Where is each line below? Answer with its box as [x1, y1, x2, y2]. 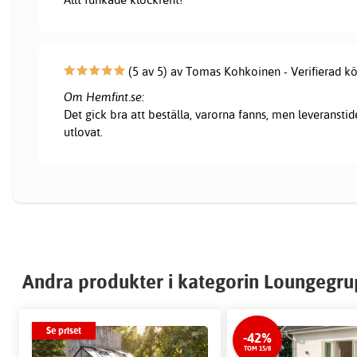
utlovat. [64, 124, 104, 140]
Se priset [46, 324, 81, 337]
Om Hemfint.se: [64, 89, 145, 105]
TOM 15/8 [244, 344, 272, 353]
